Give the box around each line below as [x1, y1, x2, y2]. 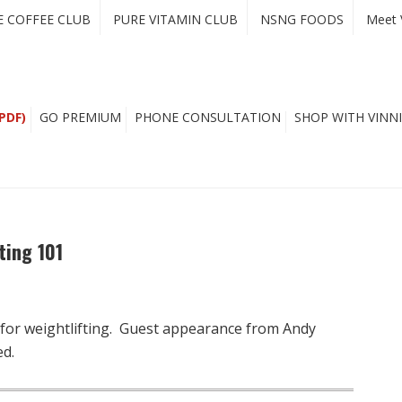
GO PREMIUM [39, 109, 121, 126]
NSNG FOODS [260, 11, 344, 28]
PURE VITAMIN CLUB [113, 11, 238, 28]
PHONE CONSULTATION [135, 109, 281, 126]
